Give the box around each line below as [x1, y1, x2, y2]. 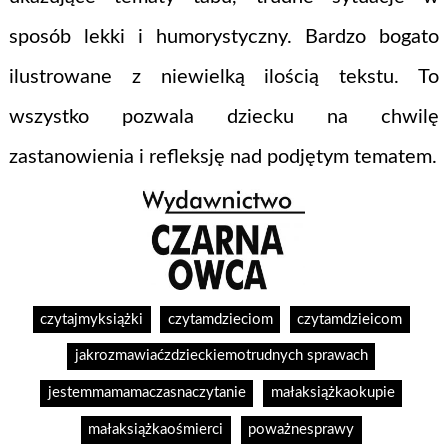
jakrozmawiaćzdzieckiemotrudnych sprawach [74, 348, 368, 364]
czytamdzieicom [297, 311, 403, 327]
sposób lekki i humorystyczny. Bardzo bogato [9, 27, 439, 48]
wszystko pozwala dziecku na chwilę [9, 107, 439, 128]
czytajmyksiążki [40, 311, 144, 327]
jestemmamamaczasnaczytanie [47, 385, 246, 401]
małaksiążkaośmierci [88, 421, 224, 437]
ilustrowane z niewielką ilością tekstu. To [9, 67, 439, 88]
